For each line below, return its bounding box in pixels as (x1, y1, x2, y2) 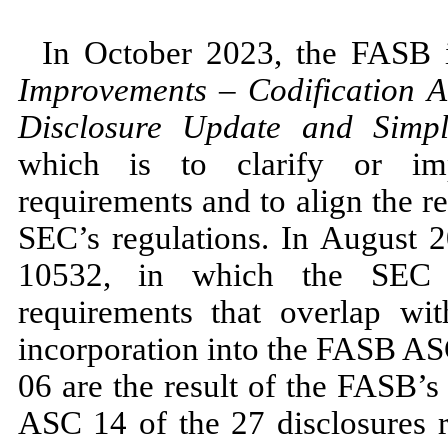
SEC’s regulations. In (17, 219, 320, 256)
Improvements (17, 71, 219, 108)
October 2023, (83, 34, 296, 71)
